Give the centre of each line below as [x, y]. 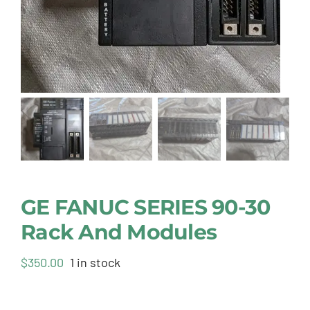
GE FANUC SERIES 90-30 [146, 208]
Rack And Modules [119, 232]
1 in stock [95, 263]
